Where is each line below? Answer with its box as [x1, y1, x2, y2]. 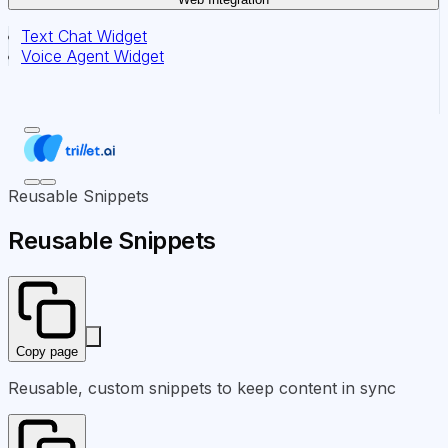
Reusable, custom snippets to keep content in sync [8, 377, 396, 398]
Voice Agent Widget [21, 46, 164, 66]
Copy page [16, 343, 78, 359]
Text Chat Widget [21, 26, 147, 46]
